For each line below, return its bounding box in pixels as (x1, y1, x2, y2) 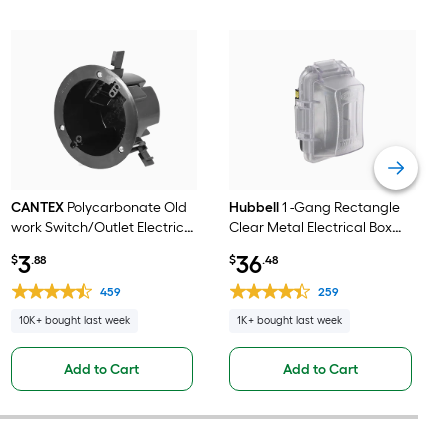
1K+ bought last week (237, 314, 343, 327)
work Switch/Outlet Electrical (10, 219, 196, 236)
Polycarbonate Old (66, 199, 187, 216)
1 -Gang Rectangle (282, 199, 401, 216)
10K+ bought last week (18, 314, 130, 327)
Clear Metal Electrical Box (229, 219, 393, 236)
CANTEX (10, 199, 64, 216)
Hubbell (229, 199, 280, 216)
